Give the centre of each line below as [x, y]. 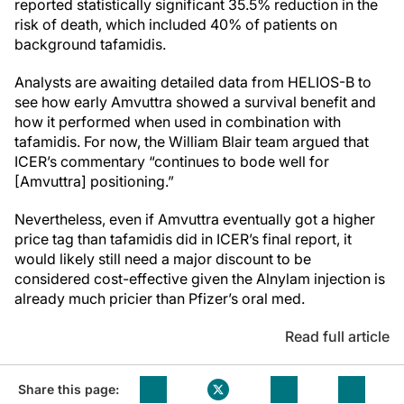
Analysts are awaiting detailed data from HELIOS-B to [193, 82]
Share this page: [69, 389]
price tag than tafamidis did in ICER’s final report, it [183, 239]
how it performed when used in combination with [178, 122]
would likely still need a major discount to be [163, 259]
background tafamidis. [90, 44]
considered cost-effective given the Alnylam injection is [200, 279]
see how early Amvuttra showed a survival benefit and [195, 102]
